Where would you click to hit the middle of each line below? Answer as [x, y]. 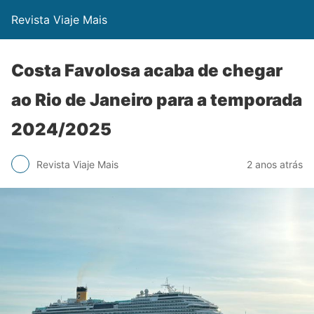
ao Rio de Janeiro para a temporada [157, 100]
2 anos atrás [275, 164]
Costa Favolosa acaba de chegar [147, 70]
